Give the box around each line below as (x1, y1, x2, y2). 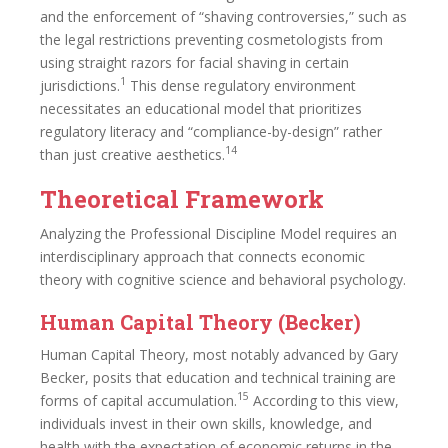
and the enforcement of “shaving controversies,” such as (40, 6, 407, 26)
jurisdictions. (40, 75, 120, 95)
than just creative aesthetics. (40, 144, 225, 164)
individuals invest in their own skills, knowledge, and (40, 413, 372, 433)
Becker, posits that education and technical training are (40, 367, 396, 387)
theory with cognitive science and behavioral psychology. (40, 269, 406, 289)
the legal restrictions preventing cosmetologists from (40, 29, 383, 49)
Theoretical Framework (40, 182, 324, 215)
